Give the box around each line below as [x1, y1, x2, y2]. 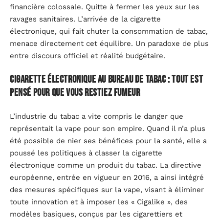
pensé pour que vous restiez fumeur [10, 87, 140, 99]
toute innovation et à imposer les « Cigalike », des [10, 197, 188, 206]
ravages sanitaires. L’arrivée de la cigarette [10, 14, 161, 23]
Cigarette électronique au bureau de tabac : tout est [10, 73, 203, 86]
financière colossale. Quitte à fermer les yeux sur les [10, 2, 199, 11]
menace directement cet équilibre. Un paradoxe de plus [10, 39, 209, 48]
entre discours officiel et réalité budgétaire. [10, 51, 165, 60]
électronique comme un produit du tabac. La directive [10, 160, 201, 170]
